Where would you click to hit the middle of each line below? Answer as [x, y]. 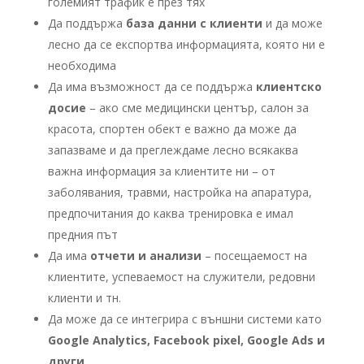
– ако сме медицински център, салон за [197, 107]
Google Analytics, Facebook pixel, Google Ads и [186, 340]
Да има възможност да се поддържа [152, 86]
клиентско [288, 86]
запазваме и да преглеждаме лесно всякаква [173, 149]
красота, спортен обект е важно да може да [172, 128]
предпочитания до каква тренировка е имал [170, 213]
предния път [82, 234]
